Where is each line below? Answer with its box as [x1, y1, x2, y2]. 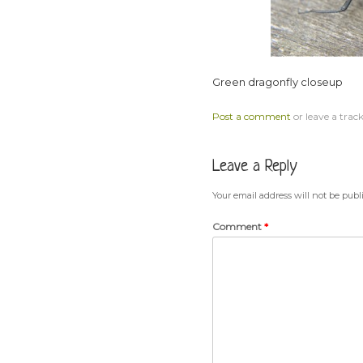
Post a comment [212, 110, 292, 122]
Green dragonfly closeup [212, 75, 344, 88]
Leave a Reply [212, 158, 298, 176]
